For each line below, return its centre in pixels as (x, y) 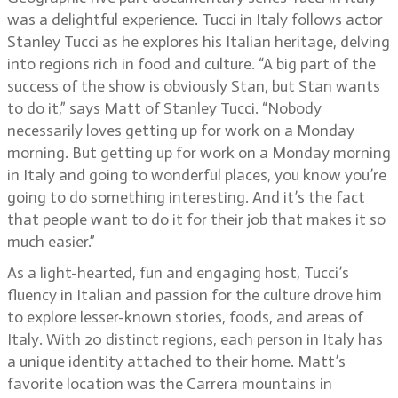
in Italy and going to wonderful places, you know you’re (197, 175)
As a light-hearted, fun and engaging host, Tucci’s (178, 273)
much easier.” (51, 242)
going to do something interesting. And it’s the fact (186, 197)
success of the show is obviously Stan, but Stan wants (194, 86)
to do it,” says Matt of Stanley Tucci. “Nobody (164, 108)
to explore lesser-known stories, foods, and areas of (185, 317)
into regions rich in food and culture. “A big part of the (191, 64)
